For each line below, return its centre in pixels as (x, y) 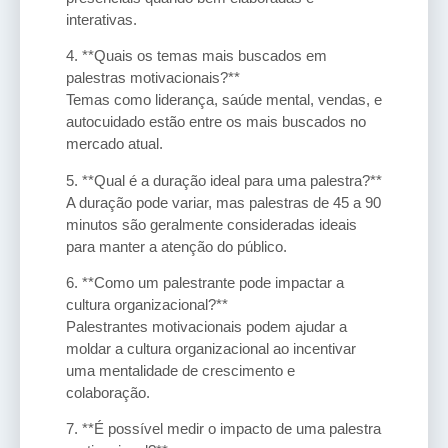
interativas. (101, 19)
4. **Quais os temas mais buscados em (196, 56)
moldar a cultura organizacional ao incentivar (211, 349)
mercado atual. (114, 144)
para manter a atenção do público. (176, 246)
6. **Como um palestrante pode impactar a (205, 283)
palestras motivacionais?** (153, 78)
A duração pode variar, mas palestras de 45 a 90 (223, 202)
